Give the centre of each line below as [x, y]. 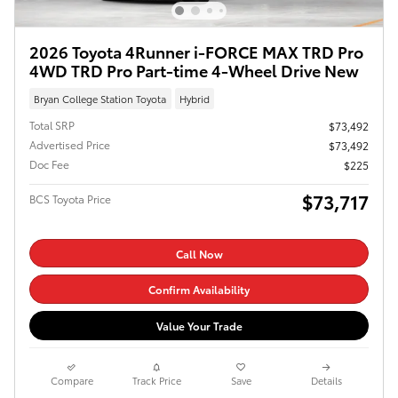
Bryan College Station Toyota [100, 98]
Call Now [199, 253]
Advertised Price [70, 144]
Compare [72, 380]
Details [326, 380]
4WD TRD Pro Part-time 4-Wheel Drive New [194, 70]
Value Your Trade [199, 325]
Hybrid [194, 98]
